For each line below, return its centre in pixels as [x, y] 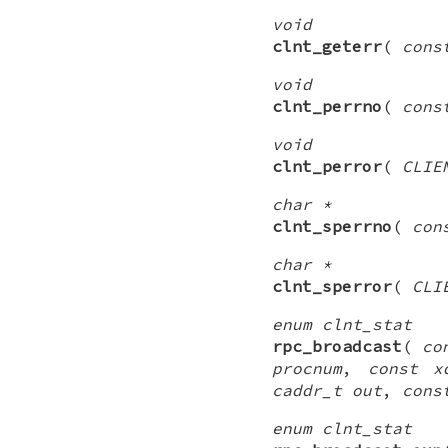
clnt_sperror [332, 285]
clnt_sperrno [332, 225]
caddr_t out [327, 389]
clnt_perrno [327, 105]
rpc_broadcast [337, 345]
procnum [307, 367]
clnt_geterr [327, 45]
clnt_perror [327, 165]
